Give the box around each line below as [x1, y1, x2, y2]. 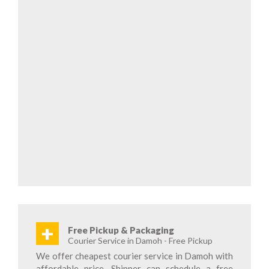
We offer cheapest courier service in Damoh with [36, 250, 233, 261]
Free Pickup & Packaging [68, 225, 174, 235]
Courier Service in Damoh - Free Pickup [68, 235, 213, 246]
